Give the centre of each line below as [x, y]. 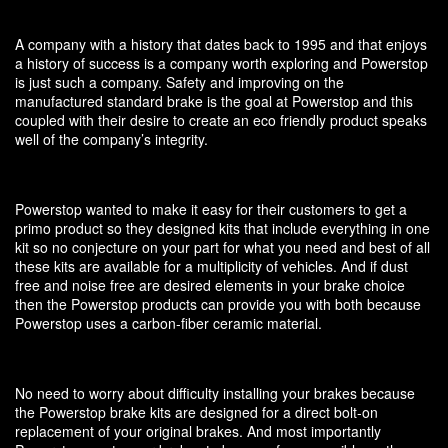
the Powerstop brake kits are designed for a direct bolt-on [196, 411]
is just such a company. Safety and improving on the [179, 81]
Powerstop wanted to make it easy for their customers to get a [211, 208]
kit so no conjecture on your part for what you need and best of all [222, 246]
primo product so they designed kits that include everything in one [222, 227]
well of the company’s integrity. [111, 138]
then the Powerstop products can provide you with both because [218, 303]
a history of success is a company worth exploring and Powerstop [221, 62]
